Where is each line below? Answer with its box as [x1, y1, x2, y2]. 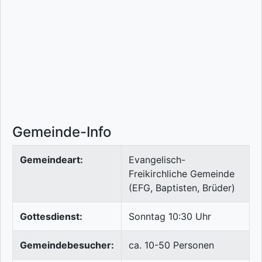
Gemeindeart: [20, 154, 83, 166]
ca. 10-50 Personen [129, 239, 214, 251]
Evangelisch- [129, 154, 185, 166]
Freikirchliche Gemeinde [129, 168, 235, 180]
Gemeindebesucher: [20, 239, 114, 251]
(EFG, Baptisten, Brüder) [129, 182, 235, 194]
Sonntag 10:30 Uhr [129, 211, 211, 223]
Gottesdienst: [20, 211, 82, 223]
